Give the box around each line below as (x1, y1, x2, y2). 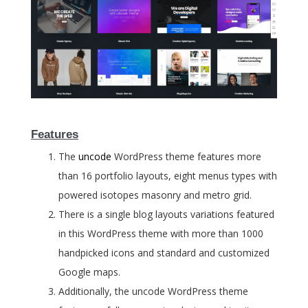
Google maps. (58, 265, 120, 279)
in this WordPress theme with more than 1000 (58, 227, 263, 241)
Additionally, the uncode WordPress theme (58, 285, 248, 298)
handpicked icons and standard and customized (58, 246, 269, 260)
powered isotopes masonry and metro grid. (58, 188, 252, 202)
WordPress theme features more (111, 150, 261, 164)
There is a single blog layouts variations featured (58, 208, 274, 221)
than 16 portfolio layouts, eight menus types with (58, 169, 277, 183)
